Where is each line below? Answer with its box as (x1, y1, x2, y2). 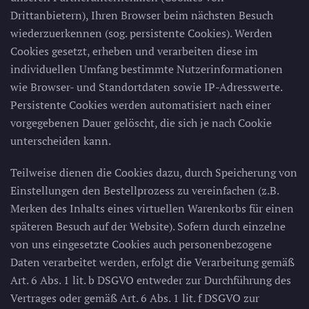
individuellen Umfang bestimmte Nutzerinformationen (10, 61, 283, 77)
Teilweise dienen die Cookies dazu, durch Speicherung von (10, 165, 297, 180)
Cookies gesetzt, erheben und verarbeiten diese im (10, 43, 258, 59)
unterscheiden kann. (10, 133, 111, 148)
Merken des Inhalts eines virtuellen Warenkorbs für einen (10, 201, 294, 216)
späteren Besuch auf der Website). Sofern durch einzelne (10, 219, 286, 234)
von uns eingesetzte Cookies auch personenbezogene (10, 237, 272, 252)
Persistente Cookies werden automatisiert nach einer (10, 97, 271, 112)
